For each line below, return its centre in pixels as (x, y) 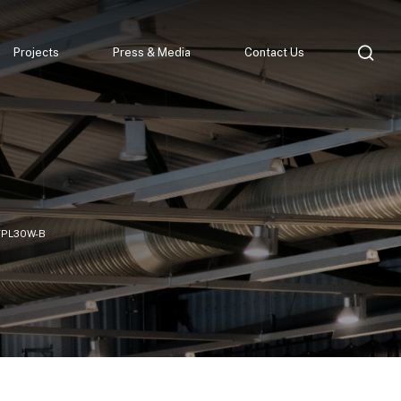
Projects (36, 53)
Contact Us (274, 53)
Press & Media (152, 53)
